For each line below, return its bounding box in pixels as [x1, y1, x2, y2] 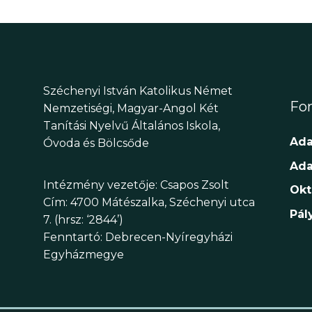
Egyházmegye [43, 247, 124, 261]
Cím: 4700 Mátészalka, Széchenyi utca [43, 195, 255, 209]
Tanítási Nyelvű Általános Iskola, [43, 119, 220, 133]
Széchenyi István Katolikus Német [43, 84, 233, 98]
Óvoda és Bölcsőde [43, 136, 149, 150]
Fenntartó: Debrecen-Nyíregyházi [43, 230, 233, 244]
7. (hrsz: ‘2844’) [43, 212, 123, 226]
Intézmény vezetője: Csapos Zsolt [43, 178, 229, 192]
